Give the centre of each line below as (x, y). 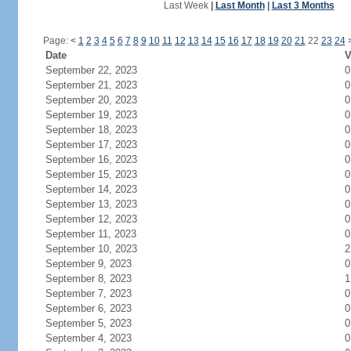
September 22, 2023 (91, 70)
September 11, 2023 (90, 234)
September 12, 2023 (91, 219)
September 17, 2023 (91, 145)
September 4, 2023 (88, 338)
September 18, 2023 (91, 130)
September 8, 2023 (88, 279)
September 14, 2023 (91, 189)
